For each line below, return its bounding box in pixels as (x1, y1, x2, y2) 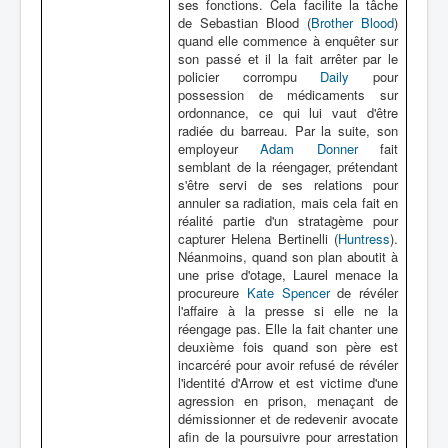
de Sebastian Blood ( (178, 13, 311, 32)
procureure (178, 283, 247, 302)
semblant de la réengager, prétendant (178, 157, 398, 176)
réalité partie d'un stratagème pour (178, 211, 398, 230)
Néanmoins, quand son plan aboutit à (178, 247, 398, 266)
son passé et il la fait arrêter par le (178, 49, 398, 68)
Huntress (338, 229, 390, 248)
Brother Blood (311, 13, 394, 32)
